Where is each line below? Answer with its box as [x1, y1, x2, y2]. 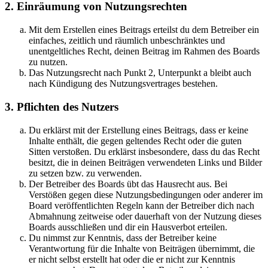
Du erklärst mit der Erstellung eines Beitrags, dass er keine [29, 124, 248, 135]
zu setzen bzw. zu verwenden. [29, 167, 142, 178]
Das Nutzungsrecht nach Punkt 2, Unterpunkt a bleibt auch [29, 68, 251, 78]
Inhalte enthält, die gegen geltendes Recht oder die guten [29, 135, 242, 146]
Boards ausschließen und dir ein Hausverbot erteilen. [29, 221, 227, 232]
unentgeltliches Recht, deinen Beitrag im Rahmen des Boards [29, 46, 260, 57]
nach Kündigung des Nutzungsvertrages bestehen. [29, 78, 218, 89]
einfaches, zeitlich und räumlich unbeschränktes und [29, 35, 225, 46]
